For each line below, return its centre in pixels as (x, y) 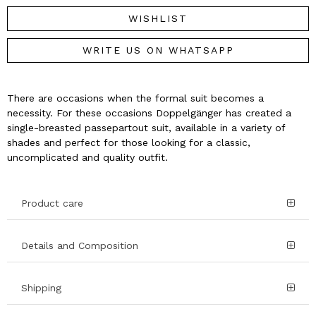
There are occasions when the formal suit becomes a (135, 98)
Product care (52, 203)
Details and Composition (80, 245)
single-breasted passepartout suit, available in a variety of (146, 128)
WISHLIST (158, 18)
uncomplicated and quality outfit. (87, 157)
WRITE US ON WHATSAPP (158, 50)
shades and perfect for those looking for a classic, (129, 142)
